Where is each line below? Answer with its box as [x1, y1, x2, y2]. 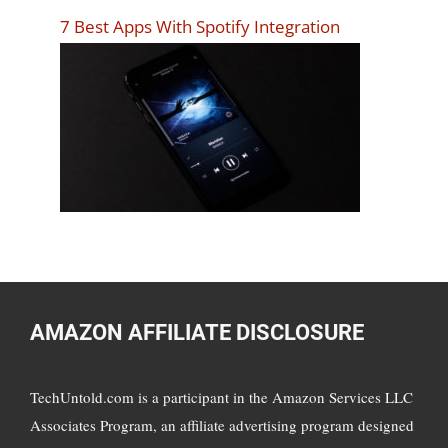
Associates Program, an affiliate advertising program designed [30, 415, 414, 436]
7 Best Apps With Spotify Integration [60, 15, 340, 39]
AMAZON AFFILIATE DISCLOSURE [30, 320, 364, 346]
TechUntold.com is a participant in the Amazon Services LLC [30, 387, 413, 408]
